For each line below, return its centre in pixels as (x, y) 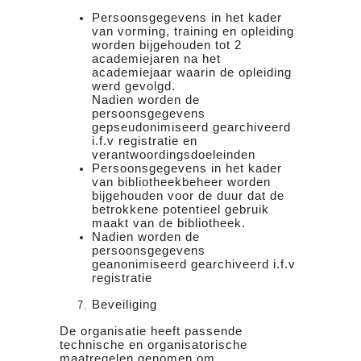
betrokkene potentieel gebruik (180, 209)
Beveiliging (124, 304)
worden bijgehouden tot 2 (167, 45)
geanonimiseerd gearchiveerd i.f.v (194, 264)
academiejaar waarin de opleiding (192, 72)
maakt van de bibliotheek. (169, 223)
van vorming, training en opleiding (193, 31)
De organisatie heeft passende (151, 331)
